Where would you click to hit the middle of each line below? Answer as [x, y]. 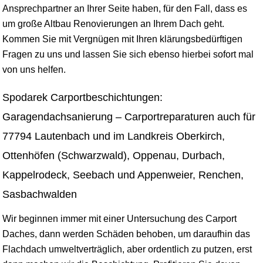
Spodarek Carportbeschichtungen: [82, 97]
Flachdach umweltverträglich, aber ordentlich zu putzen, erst [127, 249]
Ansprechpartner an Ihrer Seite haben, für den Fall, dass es [125, 9]
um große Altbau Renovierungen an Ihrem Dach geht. [113, 24]
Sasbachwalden [40, 194]
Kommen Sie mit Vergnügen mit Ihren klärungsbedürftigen [122, 39]
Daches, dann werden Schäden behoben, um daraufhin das [126, 234]
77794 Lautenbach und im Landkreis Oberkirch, [114, 136]
